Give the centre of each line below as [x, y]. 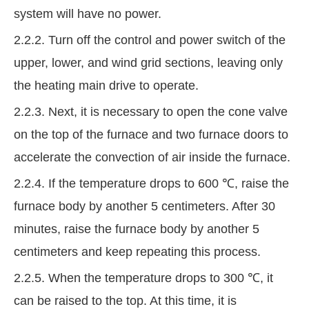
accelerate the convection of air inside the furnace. [152, 158]
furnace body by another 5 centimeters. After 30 [144, 207]
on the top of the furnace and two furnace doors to [151, 135]
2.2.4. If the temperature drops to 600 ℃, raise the [151, 184]
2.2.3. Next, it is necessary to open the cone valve [151, 112]
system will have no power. [88, 14]
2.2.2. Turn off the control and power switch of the [150, 40]
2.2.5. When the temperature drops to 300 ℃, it [143, 278]
